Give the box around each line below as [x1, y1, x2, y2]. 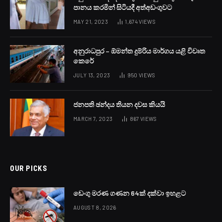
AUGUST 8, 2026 [73, 204, 116, 211]
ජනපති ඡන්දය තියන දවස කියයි [73, 100, 165, 109]
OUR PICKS [10, 164, 48, 173]
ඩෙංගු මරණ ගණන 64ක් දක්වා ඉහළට [73, 189, 186, 198]
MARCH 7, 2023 [73, 115, 113, 122]
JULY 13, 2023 [73, 72, 111, 79]
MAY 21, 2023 [73, 18, 108, 25]
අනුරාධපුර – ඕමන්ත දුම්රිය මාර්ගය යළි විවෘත [73, 47, 205, 55]
